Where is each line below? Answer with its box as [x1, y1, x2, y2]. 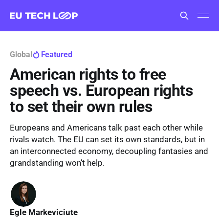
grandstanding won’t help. [10, 158, 105, 168]
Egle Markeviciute [10, 207, 78, 217]
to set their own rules [10, 97, 153, 116]
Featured [41, 50, 72, 59]
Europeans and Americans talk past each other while [10, 123, 203, 132]
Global [10, 50, 32, 59]
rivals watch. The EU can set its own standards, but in [10, 134, 205, 144]
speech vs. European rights [10, 81, 193, 100]
